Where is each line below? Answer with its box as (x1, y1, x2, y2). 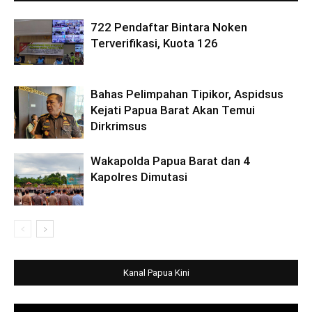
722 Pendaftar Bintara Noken (91, 20, 247, 34)
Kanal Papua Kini (123, 267, 189, 278)
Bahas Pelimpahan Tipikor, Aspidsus (91, 87, 283, 101)
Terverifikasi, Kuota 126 (91, 36, 218, 50)
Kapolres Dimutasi (91, 170, 187, 184)
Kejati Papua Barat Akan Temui (91, 103, 255, 117)
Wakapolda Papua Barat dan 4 (91, 154, 250, 168)
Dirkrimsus (91, 119, 147, 133)
